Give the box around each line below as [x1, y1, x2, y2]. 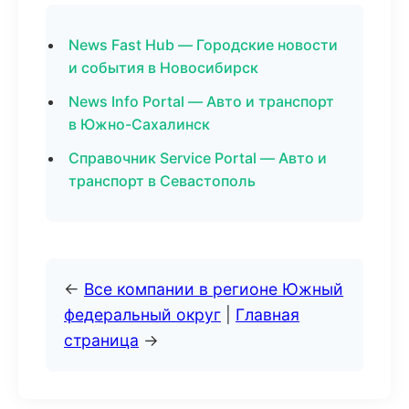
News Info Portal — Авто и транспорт [68, 92, 334, 110]
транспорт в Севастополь [68, 172, 256, 190]
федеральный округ [64, 305, 221, 324]
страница [64, 330, 139, 350]
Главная [236, 305, 299, 324]
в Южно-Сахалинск [68, 115, 210, 133]
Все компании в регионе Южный [84, 279, 343, 299]
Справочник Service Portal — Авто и [68, 149, 327, 167]
